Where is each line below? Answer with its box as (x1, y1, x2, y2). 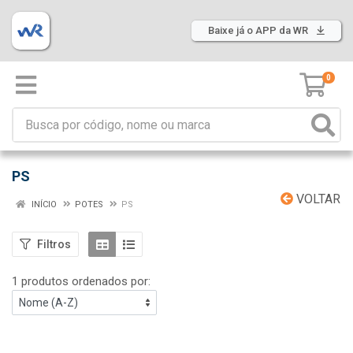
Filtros (37, 237, 71, 251)
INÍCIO (29, 199, 57, 210)
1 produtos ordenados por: (12, 274, 150, 288)
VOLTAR (293, 191, 340, 206)
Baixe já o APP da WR (208, 24, 310, 36)
